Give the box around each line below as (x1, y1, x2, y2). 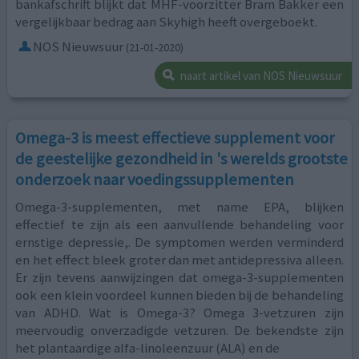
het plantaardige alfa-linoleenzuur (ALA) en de (15, 338, 280, 357)
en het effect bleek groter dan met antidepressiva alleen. (15, 250, 344, 268)
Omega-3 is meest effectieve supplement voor (15, 127, 335, 148)
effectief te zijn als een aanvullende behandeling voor (15, 215, 344, 233)
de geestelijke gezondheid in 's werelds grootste (15, 147, 349, 169)
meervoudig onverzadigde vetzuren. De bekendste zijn (15, 321, 344, 339)
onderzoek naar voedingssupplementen (15, 168, 295, 190)
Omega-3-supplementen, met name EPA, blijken (15, 197, 344, 216)
